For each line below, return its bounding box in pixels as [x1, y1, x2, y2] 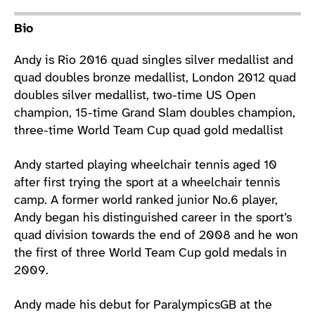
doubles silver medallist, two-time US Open [14, 89, 256, 103]
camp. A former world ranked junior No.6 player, [14, 193, 278, 207]
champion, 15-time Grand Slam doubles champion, [14, 106, 295, 120]
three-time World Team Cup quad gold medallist [14, 124, 283, 138]
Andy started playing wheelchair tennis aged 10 [14, 158, 277, 172]
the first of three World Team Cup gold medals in [14, 246, 287, 260]
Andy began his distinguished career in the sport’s [14, 211, 292, 225]
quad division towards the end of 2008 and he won [14, 229, 298, 243]
